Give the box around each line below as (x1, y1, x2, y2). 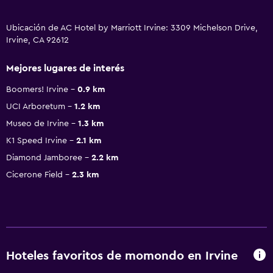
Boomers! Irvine (6, 85, 68, 94)
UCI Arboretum (6, 102, 65, 111)
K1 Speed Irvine (6, 136, 67, 145)
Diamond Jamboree (6, 153, 82, 162)
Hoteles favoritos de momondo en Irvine (6, 250, 238, 263)
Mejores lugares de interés (6, 63, 124, 73)
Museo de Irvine (6, 119, 69, 128)
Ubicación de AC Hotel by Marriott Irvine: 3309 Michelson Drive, (6, 23, 258, 32)
